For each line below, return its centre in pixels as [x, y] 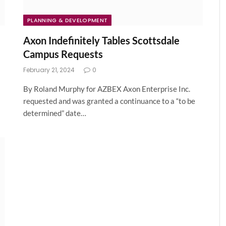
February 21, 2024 [49, 70]
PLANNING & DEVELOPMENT [68, 20]
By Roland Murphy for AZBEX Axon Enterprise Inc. [107, 89]
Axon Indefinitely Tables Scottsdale [101, 41]
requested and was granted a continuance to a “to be [109, 101]
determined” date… [55, 113]
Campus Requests [63, 54]
